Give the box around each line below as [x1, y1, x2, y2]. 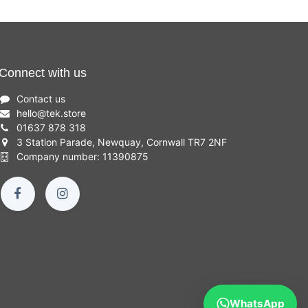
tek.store [45, 107, 86, 119]
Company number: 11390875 [16, 150, 148, 162]
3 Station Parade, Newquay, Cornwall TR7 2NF [16, 135, 227, 148]
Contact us [16, 92, 65, 104]
